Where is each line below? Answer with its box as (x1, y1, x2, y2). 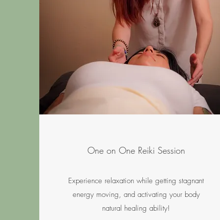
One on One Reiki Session (87, 144, 185, 156)
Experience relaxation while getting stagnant (68, 175, 204, 186)
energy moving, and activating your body (72, 189, 200, 199)
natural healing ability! (102, 203, 170, 213)
